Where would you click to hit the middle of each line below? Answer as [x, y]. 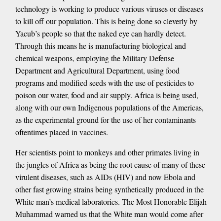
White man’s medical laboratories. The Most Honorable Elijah [111, 201]
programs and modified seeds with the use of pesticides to [104, 82]
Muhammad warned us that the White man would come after [109, 214]
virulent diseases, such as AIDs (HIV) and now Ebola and [105, 177]
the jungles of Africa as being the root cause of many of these [110, 164]
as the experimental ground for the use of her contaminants [105, 119]
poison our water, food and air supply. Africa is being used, [107, 95]
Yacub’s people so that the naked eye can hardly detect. [100, 33]
